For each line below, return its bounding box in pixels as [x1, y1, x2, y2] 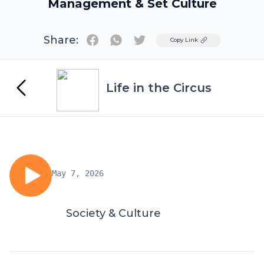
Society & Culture [66, 207, 161, 220]
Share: [44, 34, 78, 47]
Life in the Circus [106, 81, 212, 95]
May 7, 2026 [52, 169, 104, 178]
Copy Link [170, 37, 198, 43]
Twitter [139, 34, 173, 45]
